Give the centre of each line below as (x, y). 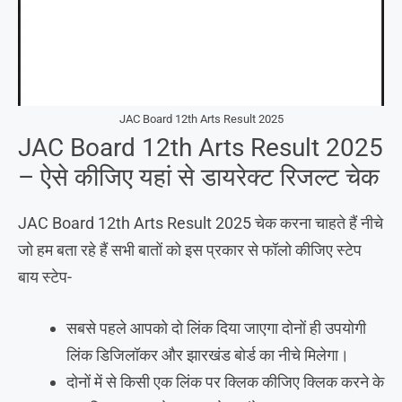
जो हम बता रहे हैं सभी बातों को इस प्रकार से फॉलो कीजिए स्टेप (190, 249)
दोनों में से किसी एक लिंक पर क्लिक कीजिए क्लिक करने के (225, 381)
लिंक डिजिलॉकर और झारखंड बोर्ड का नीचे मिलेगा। (208, 354)
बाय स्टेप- (45, 276)
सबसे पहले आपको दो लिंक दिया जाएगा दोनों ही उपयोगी (216, 328)
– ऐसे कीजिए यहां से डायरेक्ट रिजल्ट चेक (199, 177)
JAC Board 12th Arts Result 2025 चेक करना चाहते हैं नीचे (201, 223)
